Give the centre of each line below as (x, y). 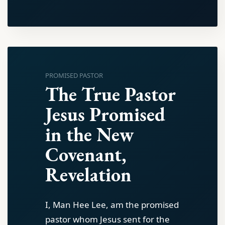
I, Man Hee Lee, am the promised (112, 205)
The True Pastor (110, 94)
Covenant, (86, 154)
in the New (90, 134)
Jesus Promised (105, 114)
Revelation (88, 175)
